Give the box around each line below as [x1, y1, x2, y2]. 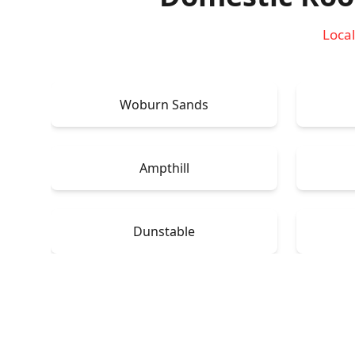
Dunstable [133, 222, 195, 240]
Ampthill [139, 158, 189, 177]
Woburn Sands [120, 95, 208, 113]
